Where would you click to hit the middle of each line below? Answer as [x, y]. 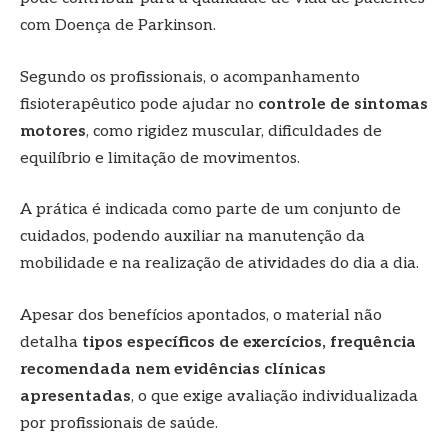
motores [53, 131]
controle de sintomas [343, 104]
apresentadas [75, 396]
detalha [51, 342]
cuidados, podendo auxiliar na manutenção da [192, 237]
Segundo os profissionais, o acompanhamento [190, 77]
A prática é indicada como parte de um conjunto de [210, 210]
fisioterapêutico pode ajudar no [139, 104]
